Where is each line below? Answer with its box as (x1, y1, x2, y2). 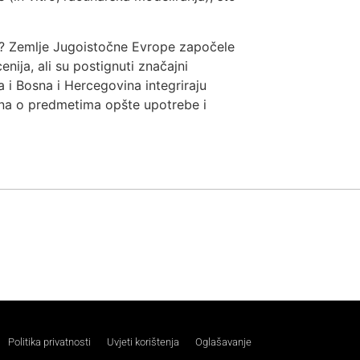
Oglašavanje (194, 336, 252, 349)
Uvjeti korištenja (106, 336, 179, 349)
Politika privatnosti (7, 336, 91, 349)
